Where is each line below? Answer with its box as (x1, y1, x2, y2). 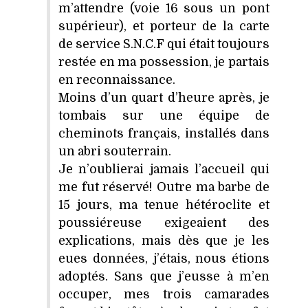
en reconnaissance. (58, 72, 175, 87)
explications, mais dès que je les (58, 233, 269, 247)
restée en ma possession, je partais (58, 54, 269, 69)
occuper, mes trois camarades (58, 287, 269, 301)
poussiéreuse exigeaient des (58, 215, 269, 230)
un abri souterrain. (58, 144, 171, 158)
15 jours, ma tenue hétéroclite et (58, 197, 269, 212)
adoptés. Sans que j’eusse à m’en (58, 269, 269, 283)
